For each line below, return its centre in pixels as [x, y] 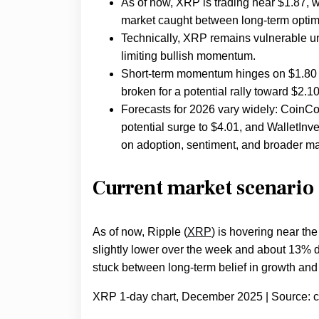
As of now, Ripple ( [140, 232]
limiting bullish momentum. [188, 56]
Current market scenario [203, 188]
